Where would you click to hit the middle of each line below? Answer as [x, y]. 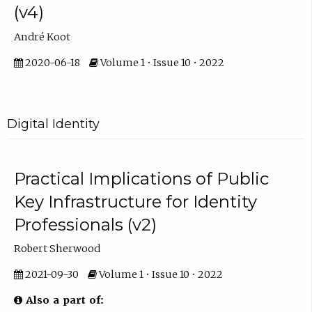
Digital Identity [53, 124]
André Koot [42, 37]
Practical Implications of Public [141, 178]
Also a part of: [63, 301]
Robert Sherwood [57, 248]
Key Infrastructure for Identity [135, 201]
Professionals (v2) [85, 224]
